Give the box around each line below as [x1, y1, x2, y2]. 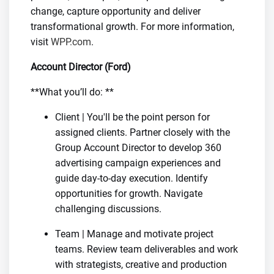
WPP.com [51, 36, 91, 48]
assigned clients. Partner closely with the [55, 127, 230, 138]
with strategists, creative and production [55, 259, 227, 270]
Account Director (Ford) [31, 61, 131, 73]
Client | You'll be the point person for [55, 111, 210, 123]
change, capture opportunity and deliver [31, 6, 201, 17]
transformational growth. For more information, [31, 21, 234, 32]
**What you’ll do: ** [31, 86, 114, 98]
